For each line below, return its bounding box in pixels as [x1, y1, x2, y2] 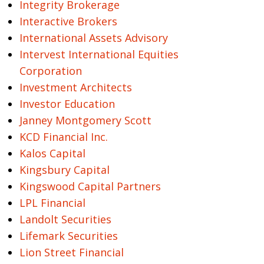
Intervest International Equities [19, 47, 179, 61]
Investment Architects [19, 80, 132, 94]
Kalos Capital [19, 146, 85, 160]
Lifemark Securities [19, 229, 118, 243]
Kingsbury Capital [19, 163, 110, 177]
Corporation [19, 64, 82, 78]
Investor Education [19, 97, 115, 111]
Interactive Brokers [19, 14, 117, 28]
